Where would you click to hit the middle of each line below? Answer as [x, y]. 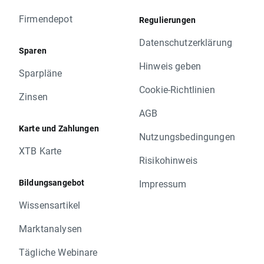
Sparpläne [41, 72]
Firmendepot [46, 18]
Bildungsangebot [52, 182]
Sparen [33, 50]
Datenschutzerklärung [186, 42]
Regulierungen [167, 19]
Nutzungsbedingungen [187, 136]
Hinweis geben [170, 65]
